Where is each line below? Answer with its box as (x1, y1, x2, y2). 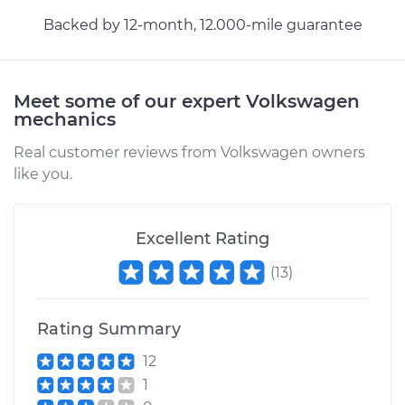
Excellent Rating (136, 229, 269, 249)
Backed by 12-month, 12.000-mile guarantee (42, 16, 363, 33)
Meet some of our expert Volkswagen (14, 90, 360, 112)
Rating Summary (37, 319, 182, 339)
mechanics (14, 108, 116, 130)
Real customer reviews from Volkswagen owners (14, 144, 365, 161)
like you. (14, 165, 72, 183)
